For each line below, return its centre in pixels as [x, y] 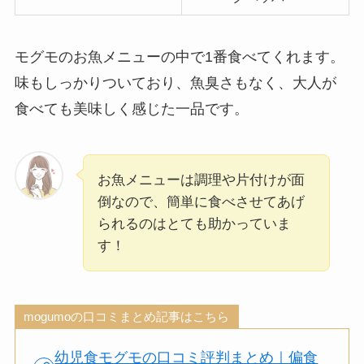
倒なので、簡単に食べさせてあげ [201, 202]
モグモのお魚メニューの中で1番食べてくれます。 [179, 57]
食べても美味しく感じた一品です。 [131, 109]
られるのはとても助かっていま [194, 224]
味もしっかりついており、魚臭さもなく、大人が [175, 83]
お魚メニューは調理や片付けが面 [201, 180]
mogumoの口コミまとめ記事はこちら [127, 316]
